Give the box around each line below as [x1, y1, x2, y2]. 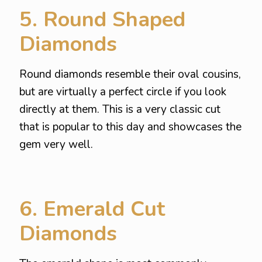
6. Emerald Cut [19, 195, 165, 223]
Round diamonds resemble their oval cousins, [19, 67, 241, 82]
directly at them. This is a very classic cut [19, 102, 220, 117]
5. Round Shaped [19, 5, 185, 34]
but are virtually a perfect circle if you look [19, 84, 226, 99]
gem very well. [19, 137, 93, 152]
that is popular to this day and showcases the [19, 119, 242, 135]
